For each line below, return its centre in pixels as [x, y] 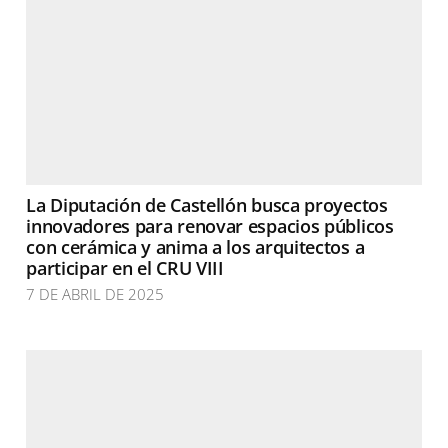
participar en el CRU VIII [125, 268]
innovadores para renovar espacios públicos [210, 226]
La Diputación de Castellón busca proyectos [207, 205]
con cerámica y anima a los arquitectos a [195, 247]
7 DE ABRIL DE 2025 [95, 294]
